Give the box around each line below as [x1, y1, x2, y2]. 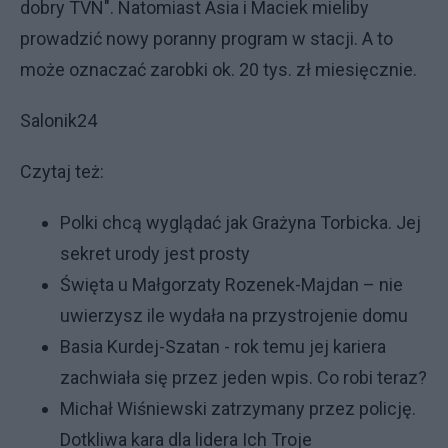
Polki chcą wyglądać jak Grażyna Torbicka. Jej [60, 212, 421, 233]
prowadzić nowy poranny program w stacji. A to [20, 28, 393, 49]
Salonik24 [20, 110, 97, 131]
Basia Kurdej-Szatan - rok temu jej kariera [60, 336, 386, 357]
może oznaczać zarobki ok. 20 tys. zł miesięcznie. [20, 59, 417, 80]
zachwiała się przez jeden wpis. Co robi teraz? [60, 367, 427, 388]
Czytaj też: [20, 161, 104, 182]
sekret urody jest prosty [60, 243, 250, 264]
